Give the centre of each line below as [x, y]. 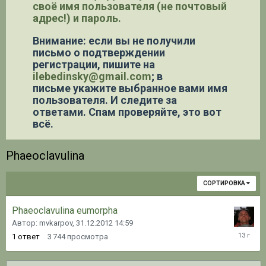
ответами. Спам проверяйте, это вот [127, 112]
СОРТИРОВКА [225, 183]
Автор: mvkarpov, [44, 223]
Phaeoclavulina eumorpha [65, 210]
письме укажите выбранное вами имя [130, 88]
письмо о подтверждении [99, 52]
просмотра [88, 236]
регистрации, [68, 64]
